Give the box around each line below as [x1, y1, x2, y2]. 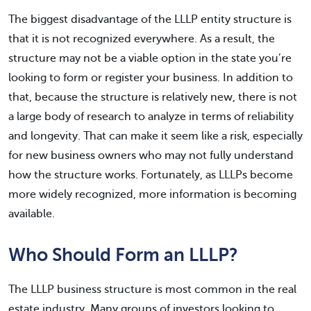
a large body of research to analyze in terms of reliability [8, 110, 294, 123]
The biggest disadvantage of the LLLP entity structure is [8, 12, 292, 26]
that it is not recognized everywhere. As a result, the [8, 32, 275, 45]
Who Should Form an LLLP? [8, 244, 238, 265]
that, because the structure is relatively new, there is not [8, 90, 297, 103]
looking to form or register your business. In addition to [8, 71, 293, 84]
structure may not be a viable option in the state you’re [8, 51, 292, 65]
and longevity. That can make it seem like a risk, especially [8, 129, 303, 142]
